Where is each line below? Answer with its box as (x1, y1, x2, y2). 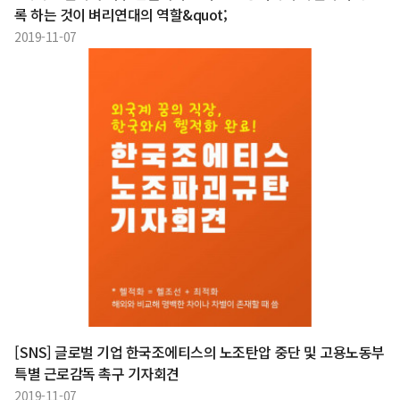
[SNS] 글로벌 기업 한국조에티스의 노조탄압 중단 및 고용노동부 (14, 341, 385, 362)
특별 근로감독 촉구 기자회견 (14, 362, 179, 384)
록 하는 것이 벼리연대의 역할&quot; (14, 4, 228, 25)
